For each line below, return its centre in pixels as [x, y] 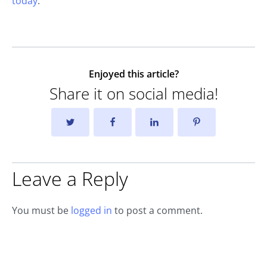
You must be [41, 211]
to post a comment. [157, 211]
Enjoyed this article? [133, 74]
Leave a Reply [70, 179]
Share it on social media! [133, 94]
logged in [91, 211]
